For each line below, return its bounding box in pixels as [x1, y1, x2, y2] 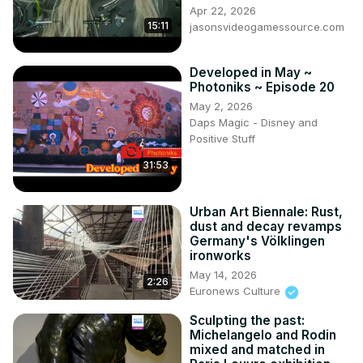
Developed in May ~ [190, 65, 312, 81]
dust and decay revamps [190, 219, 342, 235]
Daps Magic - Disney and [190, 116, 318, 130]
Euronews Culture [190, 284, 284, 298]
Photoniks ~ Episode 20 [190, 79, 335, 96]
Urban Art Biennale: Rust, [190, 204, 343, 220]
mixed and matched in [190, 341, 325, 357]
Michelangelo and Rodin [190, 327, 336, 343]
